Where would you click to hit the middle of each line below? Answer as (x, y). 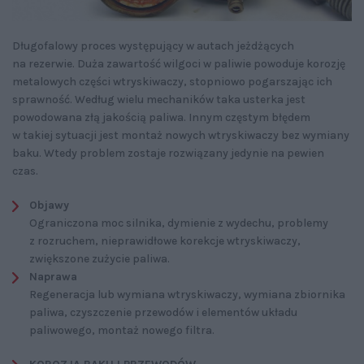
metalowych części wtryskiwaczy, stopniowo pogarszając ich (172, 82)
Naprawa (53, 277)
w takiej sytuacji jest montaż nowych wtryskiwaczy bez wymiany (181, 136)
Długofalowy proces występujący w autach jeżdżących (153, 46)
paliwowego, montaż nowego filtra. (122, 331)
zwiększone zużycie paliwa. (100, 259)
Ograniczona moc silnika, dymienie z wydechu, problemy (179, 223)
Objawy (49, 206)
